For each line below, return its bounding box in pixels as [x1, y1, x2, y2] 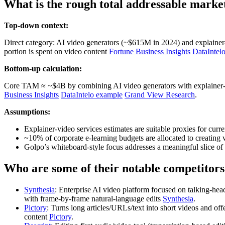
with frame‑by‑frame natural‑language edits [24, 194, 163, 203]
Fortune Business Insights [109, 47, 190, 56]
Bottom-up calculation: [4, 64, 82, 73]
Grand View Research [125, 90, 195, 99]
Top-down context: [4, 21, 68, 30]
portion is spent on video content [4, 47, 109, 56]
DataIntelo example [61, 90, 123, 99]
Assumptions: [4, 107, 50, 116]
